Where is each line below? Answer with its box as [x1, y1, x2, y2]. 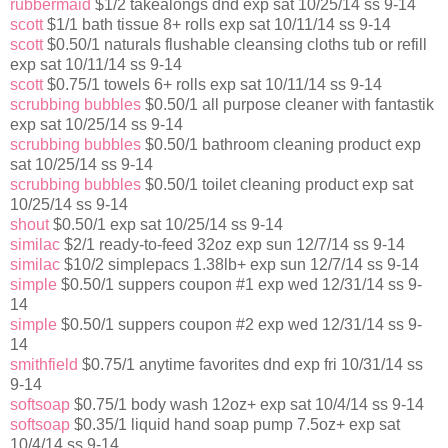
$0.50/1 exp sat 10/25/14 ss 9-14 [49, 216, 283, 234]
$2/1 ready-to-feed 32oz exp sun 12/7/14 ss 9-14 [60, 236, 405, 254]
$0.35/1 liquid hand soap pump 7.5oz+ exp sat [70, 416, 400, 434]
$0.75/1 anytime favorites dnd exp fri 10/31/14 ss [78, 356, 423, 374]
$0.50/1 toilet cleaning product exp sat [141, 176, 413, 194]
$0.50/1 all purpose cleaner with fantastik [141, 96, 434, 114]
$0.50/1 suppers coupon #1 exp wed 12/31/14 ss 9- [57, 276, 422, 294]
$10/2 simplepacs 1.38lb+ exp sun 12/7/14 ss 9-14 [60, 256, 419, 274]
